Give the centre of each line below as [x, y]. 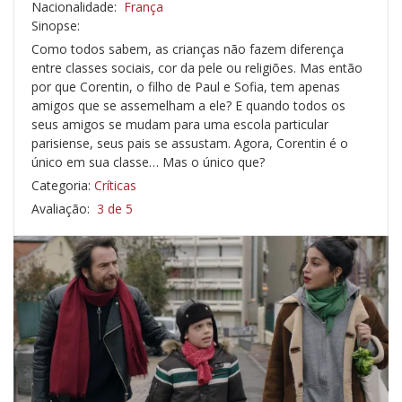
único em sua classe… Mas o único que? [148, 162]
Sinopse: [56, 26]
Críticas [115, 186]
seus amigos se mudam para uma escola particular [180, 125]
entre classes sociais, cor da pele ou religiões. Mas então [197, 68]
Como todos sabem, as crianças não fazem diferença [188, 49]
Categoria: [63, 186]
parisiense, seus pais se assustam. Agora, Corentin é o [190, 144]
